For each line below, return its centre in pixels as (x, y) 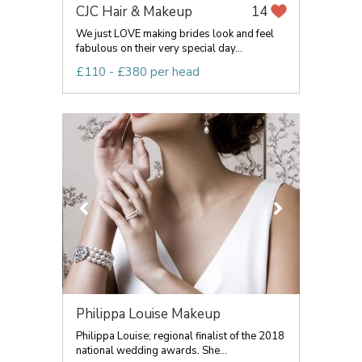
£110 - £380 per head (138, 72)
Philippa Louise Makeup (148, 314)
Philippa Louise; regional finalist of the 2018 (180, 336)
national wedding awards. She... (152, 351)
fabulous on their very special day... (159, 48)
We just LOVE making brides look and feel (175, 34)
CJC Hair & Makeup (134, 12)
